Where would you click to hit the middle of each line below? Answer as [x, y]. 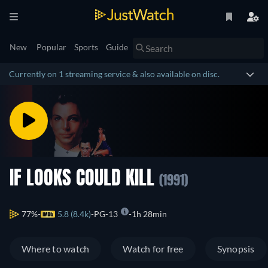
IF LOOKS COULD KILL [84, 179]
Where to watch [56, 249]
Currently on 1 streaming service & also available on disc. [114, 74]
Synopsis [236, 249]
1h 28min [149, 214]
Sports [86, 47]
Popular [51, 47]
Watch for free [153, 249]
